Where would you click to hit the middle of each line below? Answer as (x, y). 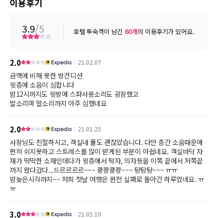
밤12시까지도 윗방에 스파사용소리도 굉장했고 (74, 94)
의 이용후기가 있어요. (166, 31)
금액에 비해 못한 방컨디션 (46, 75)
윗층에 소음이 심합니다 (42, 85)
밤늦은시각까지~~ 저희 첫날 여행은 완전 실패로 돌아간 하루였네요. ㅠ (107, 179)
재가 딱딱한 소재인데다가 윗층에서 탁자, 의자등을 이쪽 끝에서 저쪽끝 (107, 161)
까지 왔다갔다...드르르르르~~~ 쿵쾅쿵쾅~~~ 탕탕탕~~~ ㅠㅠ (94, 170)
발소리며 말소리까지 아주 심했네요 (58, 103)
